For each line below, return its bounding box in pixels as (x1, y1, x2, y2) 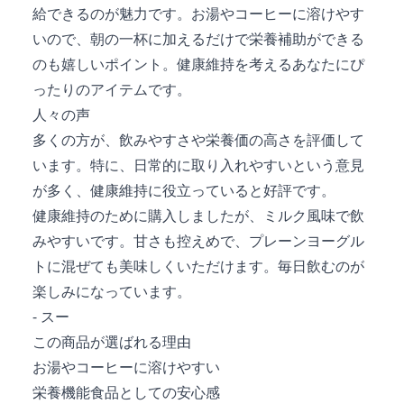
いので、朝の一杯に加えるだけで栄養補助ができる (32, 28, 364, 49)
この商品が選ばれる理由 (32, 331, 191, 352)
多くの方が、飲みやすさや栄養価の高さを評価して (32, 129, 364, 150)
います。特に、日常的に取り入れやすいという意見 (32, 154, 364, 175)
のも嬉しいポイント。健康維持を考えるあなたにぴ (32, 53, 364, 74)
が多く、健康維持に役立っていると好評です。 (32, 179, 335, 200)
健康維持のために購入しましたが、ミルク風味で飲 (32, 205, 364, 225)
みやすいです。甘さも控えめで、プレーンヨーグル (32, 230, 364, 251)
